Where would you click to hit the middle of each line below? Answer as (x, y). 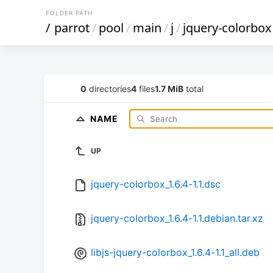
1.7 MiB (169, 88)
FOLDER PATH (69, 13)
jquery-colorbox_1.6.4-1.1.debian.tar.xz (177, 218)
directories (109, 88)
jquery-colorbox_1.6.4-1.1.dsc (156, 184)
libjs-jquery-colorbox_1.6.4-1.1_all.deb (175, 253)
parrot (72, 28)
